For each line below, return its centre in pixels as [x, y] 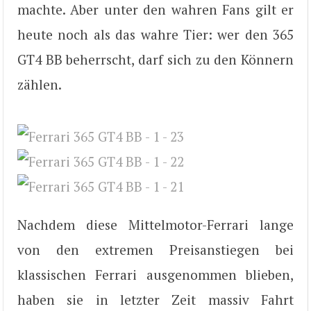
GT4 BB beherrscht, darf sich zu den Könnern [155, 60]
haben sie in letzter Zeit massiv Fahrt [155, 299]
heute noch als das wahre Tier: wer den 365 [155, 35]
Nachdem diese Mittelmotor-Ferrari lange [155, 224]
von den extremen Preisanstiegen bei [155, 249]
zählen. [40, 85]
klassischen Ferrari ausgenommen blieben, [155, 274]
